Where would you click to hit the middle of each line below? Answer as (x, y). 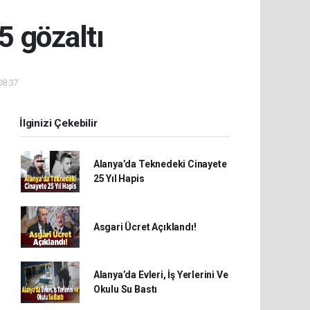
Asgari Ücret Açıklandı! (145, 227)
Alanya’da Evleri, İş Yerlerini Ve (161, 275)
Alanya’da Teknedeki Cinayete (160, 164)
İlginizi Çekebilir (58, 123)
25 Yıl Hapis (119, 179)
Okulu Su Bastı (125, 289)
